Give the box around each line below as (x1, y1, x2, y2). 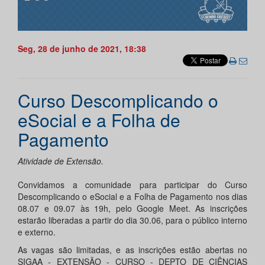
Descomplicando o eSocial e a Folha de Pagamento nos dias (18, 190, 247, 203)
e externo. (18, 226, 56, 238)
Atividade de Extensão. (18, 155, 104, 167)
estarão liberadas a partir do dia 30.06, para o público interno (18, 214, 247, 227)
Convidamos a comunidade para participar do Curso (18, 179, 247, 191)
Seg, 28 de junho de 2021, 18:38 (18, 43, 146, 55)
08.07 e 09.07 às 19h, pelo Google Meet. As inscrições (18, 202, 247, 215)
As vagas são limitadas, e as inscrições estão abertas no (18, 244, 247, 256)
